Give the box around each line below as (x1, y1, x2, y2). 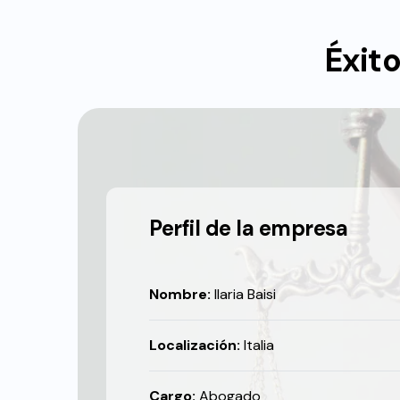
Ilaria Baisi (211, 285, 276, 304)
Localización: (149, 336, 240, 354)
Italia (240, 336, 274, 354)
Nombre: (149, 285, 211, 304)
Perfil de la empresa (149, 214, 348, 242)
